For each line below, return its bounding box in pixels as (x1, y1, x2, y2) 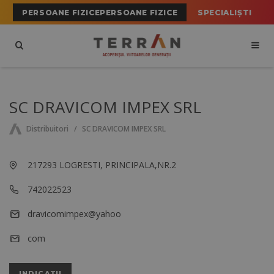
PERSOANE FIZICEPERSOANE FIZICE (22, 7, 178, 17)
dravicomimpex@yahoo (28, 208, 121, 220)
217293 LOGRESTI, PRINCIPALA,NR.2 (28, 159, 176, 171)
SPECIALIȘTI (198, 7, 252, 17)
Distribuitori (26, 124, 68, 135)
